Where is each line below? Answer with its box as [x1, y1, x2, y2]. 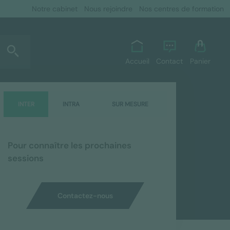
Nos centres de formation [139, 4, 224, 14]
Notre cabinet [31, 4, 78, 14]
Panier [189, 56, 210, 66]
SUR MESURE [112, 100, 149, 108]
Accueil [125, 56, 149, 66]
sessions [8, 152, 44, 164]
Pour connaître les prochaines [8, 139, 132, 151]
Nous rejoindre [84, 4, 132, 14]
